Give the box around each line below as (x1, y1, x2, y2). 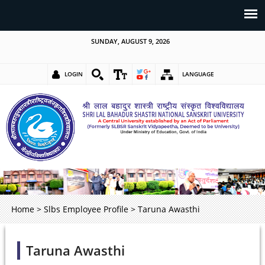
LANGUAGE (182, 70, 214, 78)
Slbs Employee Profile (43, 203, 128, 215)
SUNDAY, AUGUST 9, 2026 (91, 37, 170, 46)
